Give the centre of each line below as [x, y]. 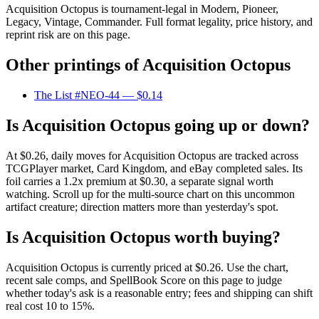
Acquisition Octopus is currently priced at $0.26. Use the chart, [147, 267]
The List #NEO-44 [77, 95]
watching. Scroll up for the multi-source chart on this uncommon [150, 194]
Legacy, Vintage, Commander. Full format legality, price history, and [159, 22]
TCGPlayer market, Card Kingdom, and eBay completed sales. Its [154, 169]
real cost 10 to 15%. [50, 305]
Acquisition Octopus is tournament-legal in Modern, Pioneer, [142, 9]
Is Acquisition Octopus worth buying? [143, 237]
